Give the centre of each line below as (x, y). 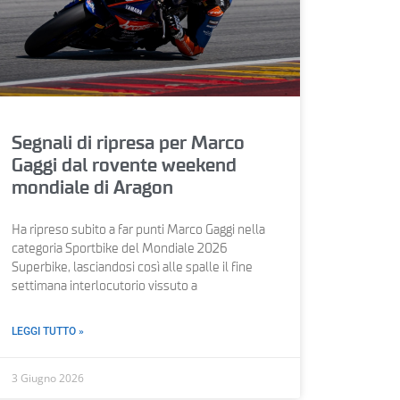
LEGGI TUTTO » (47, 331)
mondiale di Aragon (92, 187)
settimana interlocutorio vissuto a (104, 286)
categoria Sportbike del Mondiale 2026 (119, 249)
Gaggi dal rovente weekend (124, 165)
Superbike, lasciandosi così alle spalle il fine (132, 267)
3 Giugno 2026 (47, 378)
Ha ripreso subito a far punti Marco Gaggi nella (138, 230)
